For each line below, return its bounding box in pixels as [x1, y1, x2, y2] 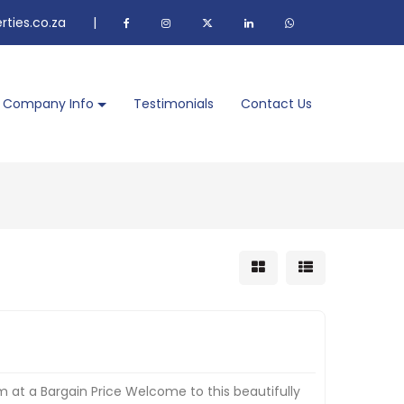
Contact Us [241, 94, 312, 113]
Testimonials [133, 94, 214, 113]
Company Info [3, 94, 95, 113]
